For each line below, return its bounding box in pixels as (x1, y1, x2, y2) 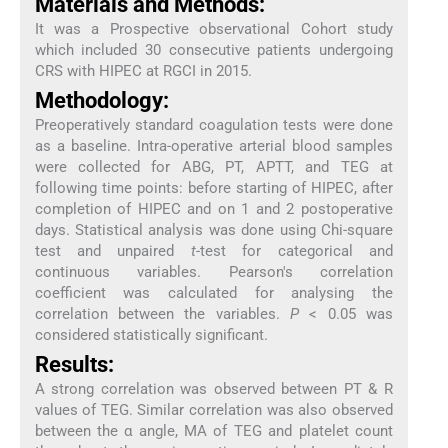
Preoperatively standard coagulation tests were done (34, 115, 394, 134)
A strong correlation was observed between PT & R (34, 380, 394, 399)
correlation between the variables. (34, 304, 290, 323)
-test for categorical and (195, 241, 394, 260)
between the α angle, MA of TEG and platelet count (34, 422, 394, 441)
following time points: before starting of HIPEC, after (34, 178, 394, 197)
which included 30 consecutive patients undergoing (34, 40, 394, 59)
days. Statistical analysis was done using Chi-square (34, 220, 394, 239)
